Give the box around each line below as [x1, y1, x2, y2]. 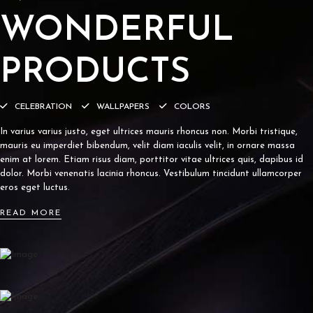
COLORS [174, 103, 210, 111]
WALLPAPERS [96, 103, 150, 111]
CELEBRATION [15, 103, 72, 111]
